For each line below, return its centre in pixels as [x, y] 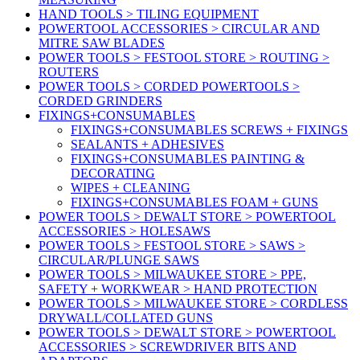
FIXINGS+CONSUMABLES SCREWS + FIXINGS [209, 130]
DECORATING [113, 174]
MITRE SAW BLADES [102, 43]
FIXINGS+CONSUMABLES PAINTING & [188, 159]
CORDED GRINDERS [100, 101]
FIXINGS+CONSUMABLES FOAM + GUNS [194, 202]
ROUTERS [69, 72]
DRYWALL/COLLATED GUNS [126, 318]
